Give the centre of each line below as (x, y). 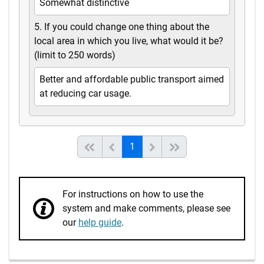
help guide (100, 223)
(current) (152, 146)
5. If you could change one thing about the (122, 27)
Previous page (147, 146)
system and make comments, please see (146, 209)
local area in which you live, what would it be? (129, 41)
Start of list (121, 146)
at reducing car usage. (85, 94)
